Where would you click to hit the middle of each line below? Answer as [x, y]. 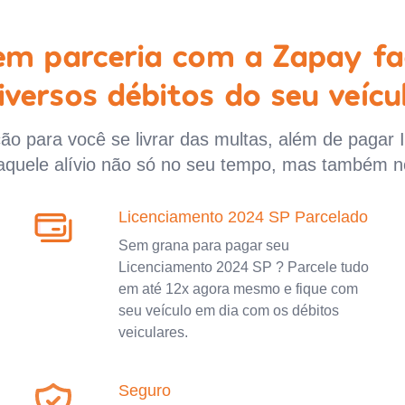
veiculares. [153, 332]
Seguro [144, 390]
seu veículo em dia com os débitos [228, 310]
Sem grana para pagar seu [203, 245]
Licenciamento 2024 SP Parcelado [243, 217]
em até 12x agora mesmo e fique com [238, 288]
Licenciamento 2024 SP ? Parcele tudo [243, 267]
